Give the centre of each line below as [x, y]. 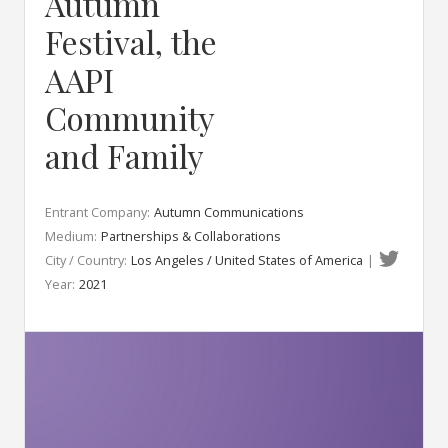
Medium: [71, 236]
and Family [124, 155]
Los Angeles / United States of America [247, 260]
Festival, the [131, 41]
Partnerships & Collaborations [191, 236]
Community [129, 117]
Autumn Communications [229, 212]
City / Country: [86, 260]
